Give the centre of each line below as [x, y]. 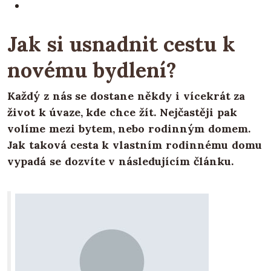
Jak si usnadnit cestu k [122, 44]
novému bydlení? [92, 70]
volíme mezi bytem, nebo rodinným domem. [129, 129]
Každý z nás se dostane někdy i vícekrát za [126, 96]
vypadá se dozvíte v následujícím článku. [120, 162]
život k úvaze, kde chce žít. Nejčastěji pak [122, 113]
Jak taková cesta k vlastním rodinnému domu [135, 145]
